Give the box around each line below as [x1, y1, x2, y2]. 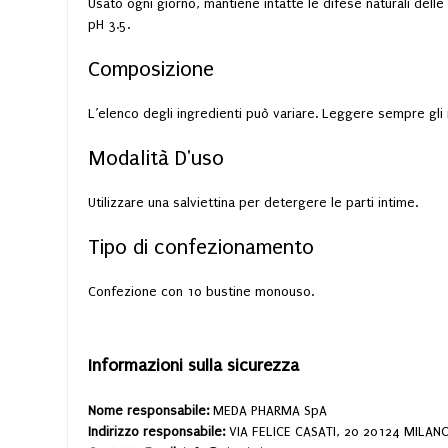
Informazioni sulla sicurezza [88, 355, 299, 375]
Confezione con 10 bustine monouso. [88, 283, 314, 299]
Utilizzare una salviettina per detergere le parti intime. [88, 194, 418, 210]
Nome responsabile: [88, 402, 213, 418]
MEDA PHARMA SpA [213, 402, 327, 418]
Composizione [88, 56, 214, 81]
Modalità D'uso [88, 145, 224, 170]
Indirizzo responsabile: [88, 423, 229, 439]
